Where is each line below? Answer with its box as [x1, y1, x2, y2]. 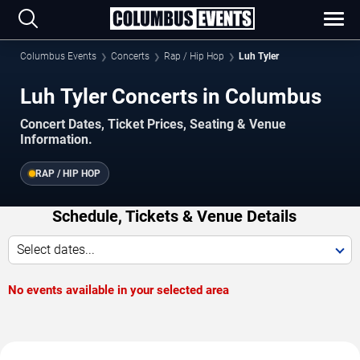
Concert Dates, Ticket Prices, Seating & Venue [20, 116, 286, 132]
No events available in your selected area [8, 282, 229, 297]
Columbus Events [20, 51, 96, 62]
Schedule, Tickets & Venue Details [51, 206, 297, 226]
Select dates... [17, 241, 95, 257]
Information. [20, 131, 92, 147]
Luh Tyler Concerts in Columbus [20, 84, 321, 108]
